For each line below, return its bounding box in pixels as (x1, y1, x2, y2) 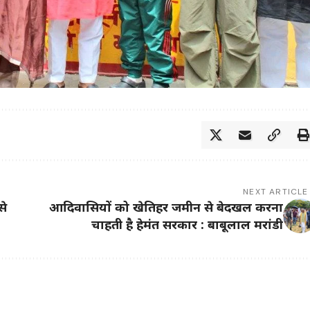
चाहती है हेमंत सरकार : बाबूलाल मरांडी (91, 216, 283, 233)
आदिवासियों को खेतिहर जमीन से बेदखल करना (48, 199, 283, 216)
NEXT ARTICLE (243, 186, 309, 198)
